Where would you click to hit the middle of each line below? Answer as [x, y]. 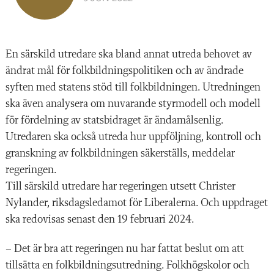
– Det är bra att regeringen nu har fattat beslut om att [125, 249]
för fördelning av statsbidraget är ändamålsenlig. [114, 120]
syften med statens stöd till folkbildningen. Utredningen [133, 87]
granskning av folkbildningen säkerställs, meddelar [120, 153]
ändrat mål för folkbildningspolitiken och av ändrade [124, 71]
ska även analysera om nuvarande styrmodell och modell [133, 104]
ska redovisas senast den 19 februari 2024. [100, 219]
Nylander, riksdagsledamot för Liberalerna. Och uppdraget [137, 203]
